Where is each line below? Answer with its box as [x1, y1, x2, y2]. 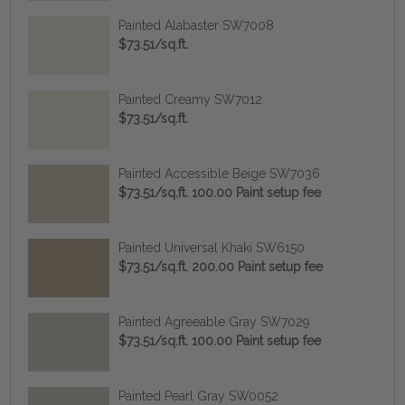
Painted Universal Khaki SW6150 [118, 240, 305, 255]
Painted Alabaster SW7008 [118, 17, 274, 33]
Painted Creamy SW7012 [118, 91, 262, 107]
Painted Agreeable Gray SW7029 [118, 314, 310, 329]
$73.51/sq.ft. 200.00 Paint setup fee [118, 259, 323, 274]
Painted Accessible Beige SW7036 [118, 165, 320, 181]
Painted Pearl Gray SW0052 [118, 388, 278, 403]
